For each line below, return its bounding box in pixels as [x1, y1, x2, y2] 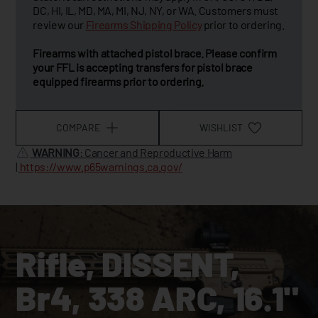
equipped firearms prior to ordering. [33, 74, 208, 88]
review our [33, 17, 86, 31]
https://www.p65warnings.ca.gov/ [19, 159, 182, 173]
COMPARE [56, 121, 101, 134]
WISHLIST [199, 121, 243, 134]
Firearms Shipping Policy [85, 17, 202, 31]
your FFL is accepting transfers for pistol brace [33, 60, 253, 74]
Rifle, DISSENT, [16, 242, 240, 284]
